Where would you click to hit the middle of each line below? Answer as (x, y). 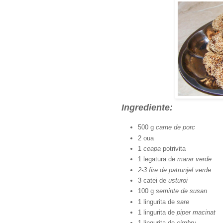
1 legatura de (158, 159)
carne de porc (175, 127)
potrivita (174, 149)
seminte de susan (181, 191)
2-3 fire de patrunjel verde (175, 170)
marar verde (194, 159)
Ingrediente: (147, 108)
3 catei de (153, 180)
